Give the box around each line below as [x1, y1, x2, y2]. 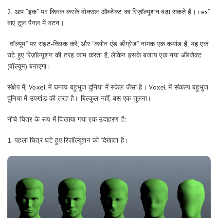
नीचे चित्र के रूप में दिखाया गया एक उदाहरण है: [7, 115, 126, 124]
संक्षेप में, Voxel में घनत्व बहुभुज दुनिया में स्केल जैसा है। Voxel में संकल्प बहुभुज [7, 83, 209, 91]
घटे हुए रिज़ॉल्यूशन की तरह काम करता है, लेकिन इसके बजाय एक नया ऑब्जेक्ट [7, 51, 202, 59]
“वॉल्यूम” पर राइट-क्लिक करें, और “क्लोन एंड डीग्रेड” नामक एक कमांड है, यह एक [7, 39, 209, 48]
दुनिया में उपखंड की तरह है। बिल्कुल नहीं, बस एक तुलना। [7, 94, 152, 103]
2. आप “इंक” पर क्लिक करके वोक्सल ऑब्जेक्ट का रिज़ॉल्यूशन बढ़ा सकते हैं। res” [7, 7, 210, 16]
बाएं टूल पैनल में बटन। [7, 18, 64, 27]
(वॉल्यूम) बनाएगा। [7, 62, 51, 71]
